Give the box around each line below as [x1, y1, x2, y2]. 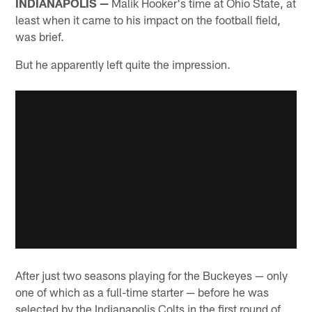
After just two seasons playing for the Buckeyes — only [15, 268, 288, 283]
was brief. [15, 29, 65, 43]
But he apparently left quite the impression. [15, 56, 231, 71]
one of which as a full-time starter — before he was [15, 285, 270, 299]
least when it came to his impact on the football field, [15, 12, 281, 26]
